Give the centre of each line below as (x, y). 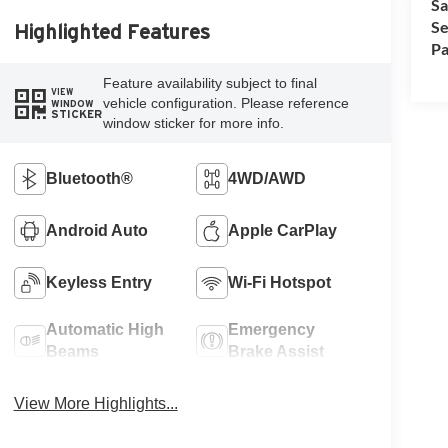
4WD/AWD (267, 179)
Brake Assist (276, 352)
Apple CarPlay (283, 231)
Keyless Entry (98, 283)
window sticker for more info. (193, 123)
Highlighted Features (111, 32)
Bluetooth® (89, 179)
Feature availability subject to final (209, 83)
